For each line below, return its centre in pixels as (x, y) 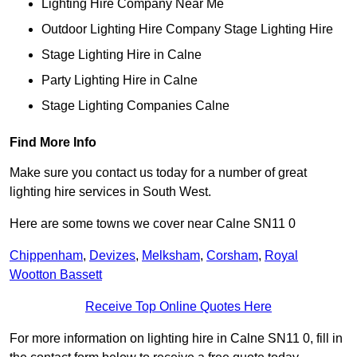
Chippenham (46, 256)
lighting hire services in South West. (110, 192)
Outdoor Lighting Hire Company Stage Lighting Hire (187, 29)
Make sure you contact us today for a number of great (158, 173)
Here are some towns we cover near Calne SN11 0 (153, 224)
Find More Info (53, 143)
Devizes (112, 256)
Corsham (232, 256)
